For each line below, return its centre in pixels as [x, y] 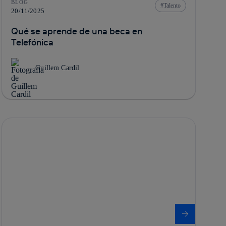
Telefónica [33, 42]
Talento [172, 5]
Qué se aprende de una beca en [77, 31]
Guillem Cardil [58, 68]
